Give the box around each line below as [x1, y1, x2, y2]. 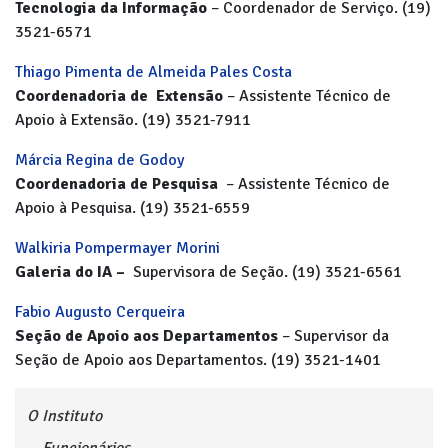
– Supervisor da [278, 326, 389, 346]
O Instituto [27, 406, 102, 426]
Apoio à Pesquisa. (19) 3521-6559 [15, 198, 250, 218]
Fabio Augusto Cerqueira [15, 302, 185, 322]
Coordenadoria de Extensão [15, 86, 223, 106]
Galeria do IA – [15, 262, 129, 282]
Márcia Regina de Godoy [15, 150, 184, 170]
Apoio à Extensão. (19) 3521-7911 [15, 110, 251, 130]
